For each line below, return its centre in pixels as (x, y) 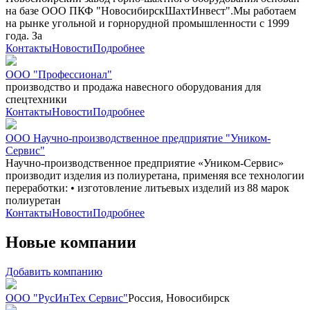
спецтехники (36, 99)
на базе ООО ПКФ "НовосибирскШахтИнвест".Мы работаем (151, 10)
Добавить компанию (54, 271)
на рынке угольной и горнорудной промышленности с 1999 (147, 23)
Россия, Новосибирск (179, 298)
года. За (24, 35)
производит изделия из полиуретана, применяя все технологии (155, 175)
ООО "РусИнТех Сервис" (67, 298)
